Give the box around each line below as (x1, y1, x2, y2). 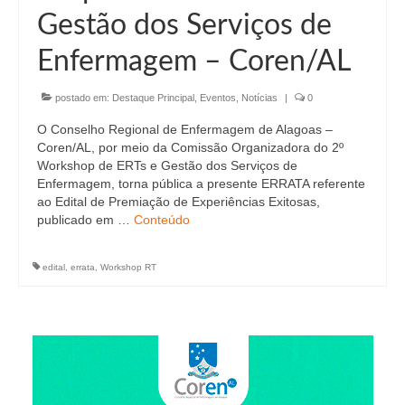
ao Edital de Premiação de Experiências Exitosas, (37, 194, 320, 209)
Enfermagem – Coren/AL (37, 47, 351, 76)
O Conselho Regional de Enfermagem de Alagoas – (37, 122, 333, 137)
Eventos (200, 92, 236, 103)
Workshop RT (100, 262, 156, 272)
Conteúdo (134, 212, 190, 227)
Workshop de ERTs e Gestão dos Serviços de (37, 158, 297, 173)
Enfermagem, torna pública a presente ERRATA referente (37, 176, 365, 191)
